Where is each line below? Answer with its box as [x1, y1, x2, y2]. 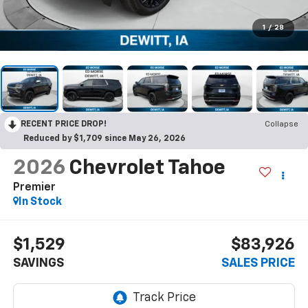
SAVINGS [12, 257, 64, 270]
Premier [12, 181, 56, 193]
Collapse [265, 120, 298, 129]
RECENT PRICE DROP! [21, 120, 107, 129]
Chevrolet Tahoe [68, 157, 225, 179]
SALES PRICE [221, 257, 296, 270]
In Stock [18, 196, 62, 208]
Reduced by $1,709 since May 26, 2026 [23, 134, 186, 143]
